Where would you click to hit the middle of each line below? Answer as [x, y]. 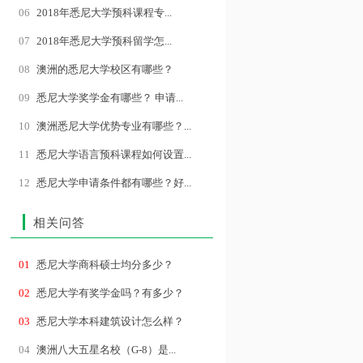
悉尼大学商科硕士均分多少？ [105, 265]
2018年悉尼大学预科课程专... [104, 13]
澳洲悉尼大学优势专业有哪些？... [114, 126]
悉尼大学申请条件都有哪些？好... [114, 183]
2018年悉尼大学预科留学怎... [104, 41]
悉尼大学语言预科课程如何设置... [114, 154]
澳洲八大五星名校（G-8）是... [106, 350]
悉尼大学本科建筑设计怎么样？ [110, 321]
